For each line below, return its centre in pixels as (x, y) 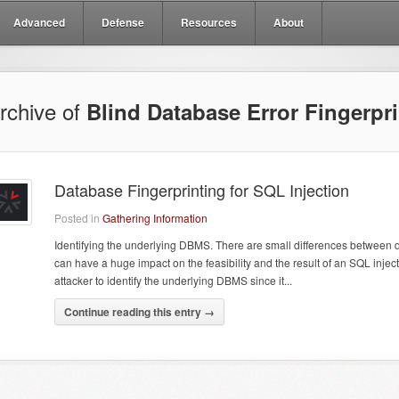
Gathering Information (155, 218)
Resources (209, 22)
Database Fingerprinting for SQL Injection (202, 190)
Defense (123, 22)
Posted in (78, 218)
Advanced (39, 22)
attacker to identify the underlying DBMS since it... (173, 280)
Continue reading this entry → (139, 312)
